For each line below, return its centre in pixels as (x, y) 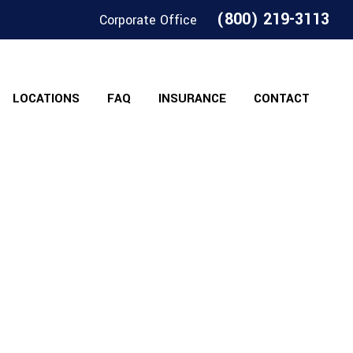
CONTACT (282, 98)
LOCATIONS (46, 98)
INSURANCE (192, 98)
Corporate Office (150, 20)
